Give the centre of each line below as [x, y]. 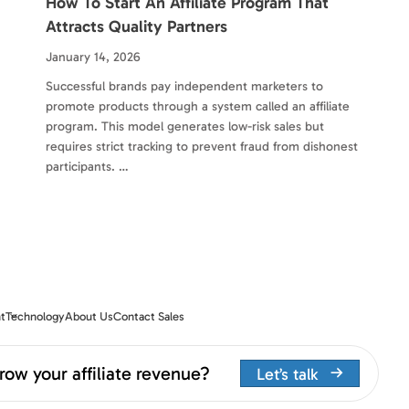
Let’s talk [287, 374]
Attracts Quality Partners [136, 26]
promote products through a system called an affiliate [198, 106]
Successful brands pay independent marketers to [184, 86]
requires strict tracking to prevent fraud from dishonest [202, 146]
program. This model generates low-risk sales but [185, 126]
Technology [35, 316]
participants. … [87, 166]
